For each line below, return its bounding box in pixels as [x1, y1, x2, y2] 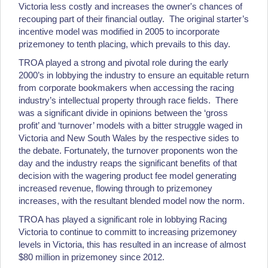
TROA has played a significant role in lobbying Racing [19, 214, 227, 224]
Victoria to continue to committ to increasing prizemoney [19, 226, 237, 237]
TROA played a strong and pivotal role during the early [19, 57, 229, 68]
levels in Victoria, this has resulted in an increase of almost [19, 239, 246, 249]
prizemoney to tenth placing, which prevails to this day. [19, 38, 230, 49]
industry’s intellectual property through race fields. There [19, 95, 238, 105]
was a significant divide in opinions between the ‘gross [19, 107, 228, 118]
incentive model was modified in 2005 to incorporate [19, 26, 220, 36]
